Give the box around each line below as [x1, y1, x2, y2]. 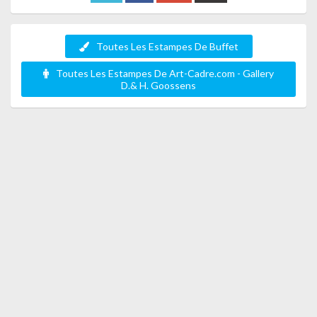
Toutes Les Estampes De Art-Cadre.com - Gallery [56, 67, 274, 79]
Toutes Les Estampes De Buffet [96, 40, 238, 52]
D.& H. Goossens [121, 79, 196, 91]
